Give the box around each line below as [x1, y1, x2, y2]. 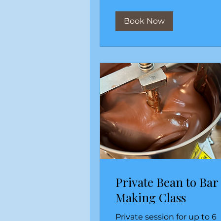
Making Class [115, 189, 186, 205]
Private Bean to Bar [115, 174, 218, 190]
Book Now [124, 16, 165, 26]
